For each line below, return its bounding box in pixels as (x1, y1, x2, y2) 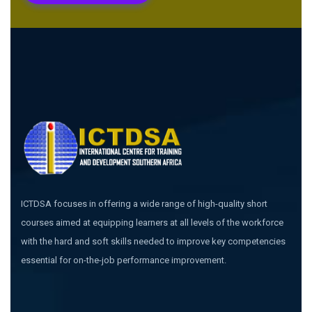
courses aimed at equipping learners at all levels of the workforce (21, 217, 283, 228)
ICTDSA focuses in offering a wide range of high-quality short (21, 198, 267, 209)
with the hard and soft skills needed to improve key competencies (21, 235, 286, 247)
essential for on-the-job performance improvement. (21, 254, 226, 265)
